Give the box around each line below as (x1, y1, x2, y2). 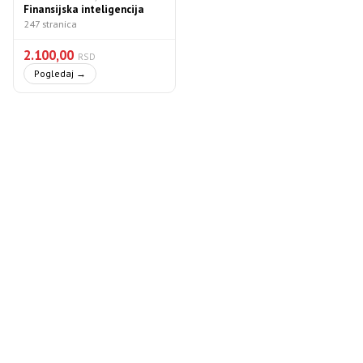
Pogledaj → (34, 67, 86, 79)
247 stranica (23, 17, 77, 30)
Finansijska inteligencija (23, 2, 144, 16)
